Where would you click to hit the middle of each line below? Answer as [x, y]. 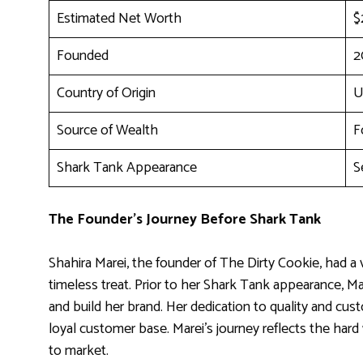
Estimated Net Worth [119, 18]
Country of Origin [106, 93]
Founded [83, 56]
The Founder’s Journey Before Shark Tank [185, 219]
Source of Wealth [107, 130]
